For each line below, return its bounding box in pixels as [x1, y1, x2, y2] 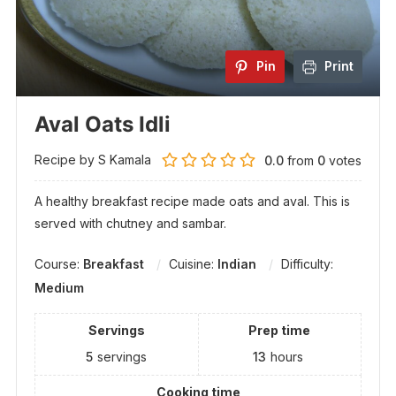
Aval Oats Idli [34, 111, 171, 138]
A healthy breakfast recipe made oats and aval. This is [34, 194, 350, 209]
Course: [34, 256, 83, 272]
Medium [34, 280, 84, 296]
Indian [217, 256, 256, 272]
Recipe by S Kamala [34, 152, 151, 168]
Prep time [248, 323, 311, 339]
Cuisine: [168, 256, 217, 272]
